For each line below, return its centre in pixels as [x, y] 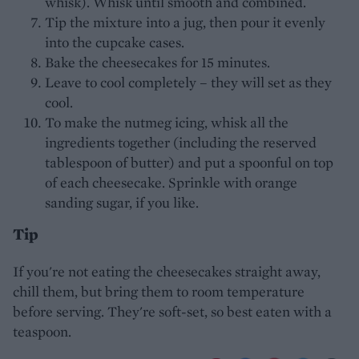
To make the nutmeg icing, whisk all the [167, 123]
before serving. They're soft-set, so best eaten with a [172, 312]
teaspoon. [42, 332]
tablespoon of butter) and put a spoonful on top [189, 163]
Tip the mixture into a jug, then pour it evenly [185, 22]
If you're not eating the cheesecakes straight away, [167, 272]
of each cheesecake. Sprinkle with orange [171, 183]
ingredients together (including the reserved [181, 143]
